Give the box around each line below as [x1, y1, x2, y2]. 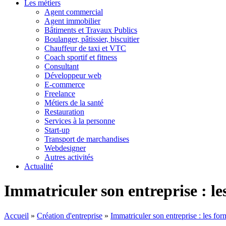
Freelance [44, 89, 75, 98]
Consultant [44, 62, 79, 71]
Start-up [44, 126, 70, 134]
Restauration [44, 107, 84, 116]
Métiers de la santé [44, 98, 103, 107]
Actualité [24, 162, 53, 171]
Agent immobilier [44, 17, 100, 25]
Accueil [4, 211, 29, 220]
